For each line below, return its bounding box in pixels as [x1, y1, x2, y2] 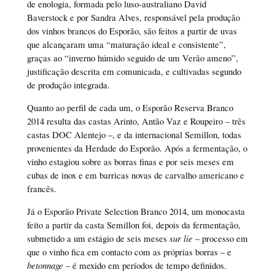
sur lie [169, 231, 193, 244]
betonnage [26, 258, 63, 271]
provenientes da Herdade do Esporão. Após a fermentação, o [26, 141, 247, 154]
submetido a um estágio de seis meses [26, 231, 169, 244]
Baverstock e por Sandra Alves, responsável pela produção [26, 11, 240, 24]
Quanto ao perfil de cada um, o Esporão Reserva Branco [26, 101, 233, 114]
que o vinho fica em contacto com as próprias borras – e [26, 245, 231, 258]
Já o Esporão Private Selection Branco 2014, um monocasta [26, 204, 245, 217]
